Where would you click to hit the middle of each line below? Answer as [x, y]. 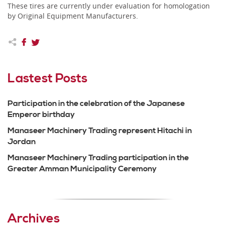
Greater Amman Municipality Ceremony [82, 168]
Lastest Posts [47, 78]
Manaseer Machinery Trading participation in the [98, 157]
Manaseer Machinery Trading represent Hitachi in [100, 130]
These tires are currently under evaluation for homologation [109, 6]
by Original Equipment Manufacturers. [73, 16]
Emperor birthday [41, 114]
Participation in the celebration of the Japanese [96, 103]
